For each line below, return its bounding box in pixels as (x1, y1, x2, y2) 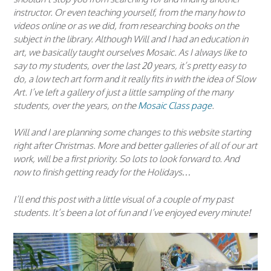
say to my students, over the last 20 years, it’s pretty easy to (13, 59, 246, 71)
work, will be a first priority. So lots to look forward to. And (13, 153, 240, 165)
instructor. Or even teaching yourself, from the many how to (13, 6, 245, 18)
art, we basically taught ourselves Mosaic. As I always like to (13, 46, 247, 58)
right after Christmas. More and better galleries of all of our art (13, 140, 257, 152)
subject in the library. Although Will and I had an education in (13, 33, 248, 45)
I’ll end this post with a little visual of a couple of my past (13, 193, 233, 205)
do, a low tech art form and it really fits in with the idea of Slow (13, 73, 255, 85)
